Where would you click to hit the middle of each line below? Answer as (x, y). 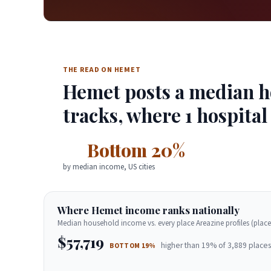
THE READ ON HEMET (102, 70)
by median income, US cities (109, 167)
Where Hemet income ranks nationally (149, 210)
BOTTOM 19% (133, 246)
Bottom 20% (136, 149)
